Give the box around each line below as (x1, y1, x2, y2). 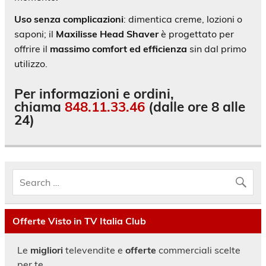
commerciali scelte (156, 243, 240, 256)
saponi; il (14, 28, 56, 40)
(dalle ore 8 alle (145, 98, 245, 115)
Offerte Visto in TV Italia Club (12, 215, 146, 227)
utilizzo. (14, 58, 47, 70)
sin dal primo (187, 43, 246, 55)
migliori (30, 243, 63, 256)
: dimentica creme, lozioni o (123, 13, 242, 26)
